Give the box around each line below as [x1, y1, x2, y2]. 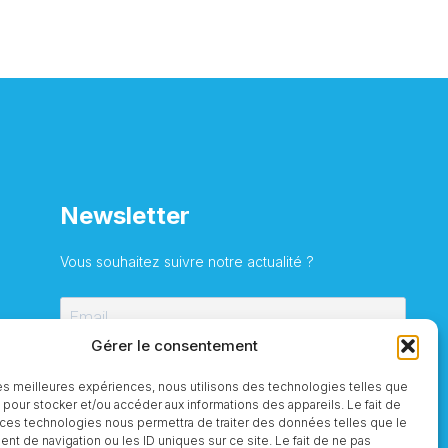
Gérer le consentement [91, 336, 259, 355]
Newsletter [60, 200, 190, 230]
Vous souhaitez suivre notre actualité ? [60, 252, 314, 270]
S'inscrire [196, 353, 270, 373]
